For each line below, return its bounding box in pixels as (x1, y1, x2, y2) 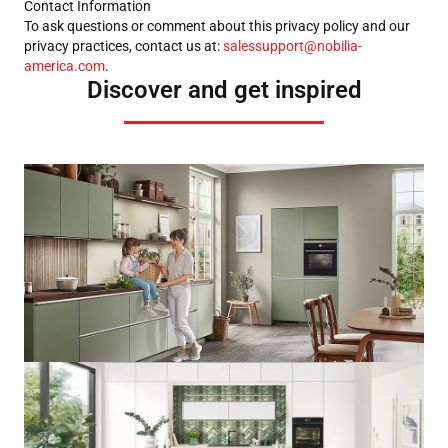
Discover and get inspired (86, 76, 362, 104)
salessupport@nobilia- (223, 38, 362, 54)
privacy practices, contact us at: (24, 38, 223, 54)
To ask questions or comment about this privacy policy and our (24, 18, 410, 34)
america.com (24, 58, 105, 74)
